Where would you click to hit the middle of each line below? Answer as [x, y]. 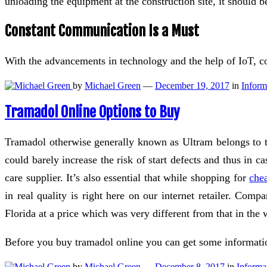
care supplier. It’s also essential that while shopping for [127, 177]
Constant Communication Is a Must [102, 31]
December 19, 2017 [192, 85]
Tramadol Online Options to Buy [92, 112]
